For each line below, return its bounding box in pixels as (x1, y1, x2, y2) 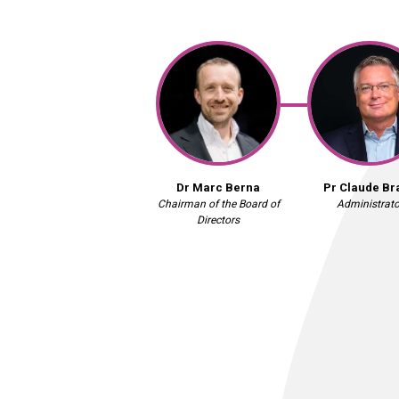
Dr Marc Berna (176, 181, 260, 194)
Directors (197, 214, 240, 226)
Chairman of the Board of (157, 198, 280, 210)
